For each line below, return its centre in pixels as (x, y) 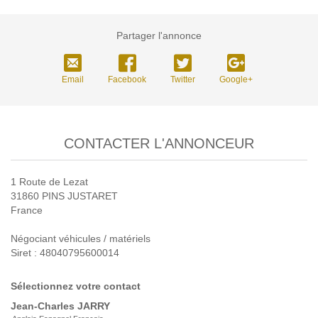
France (27, 210)
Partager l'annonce (159, 35)
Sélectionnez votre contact (76, 286)
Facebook (127, 79)
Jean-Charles (44, 306)
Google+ (236, 79)
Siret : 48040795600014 (65, 253)
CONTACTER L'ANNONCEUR (159, 143)
